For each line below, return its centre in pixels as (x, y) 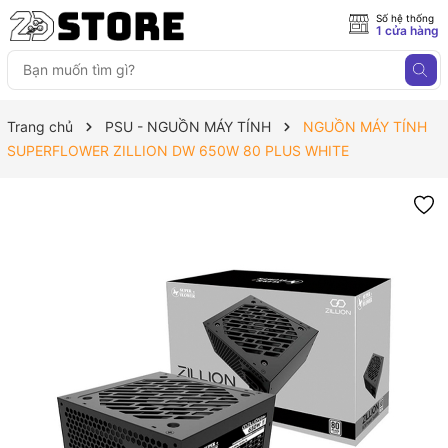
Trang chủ (40, 126)
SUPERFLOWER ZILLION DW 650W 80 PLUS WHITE (178, 150)
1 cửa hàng (407, 30)
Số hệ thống (405, 18)
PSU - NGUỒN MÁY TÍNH (188, 126)
